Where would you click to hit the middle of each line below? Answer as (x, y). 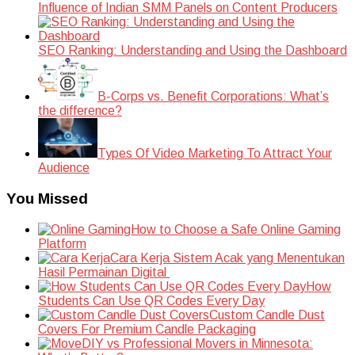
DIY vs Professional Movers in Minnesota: (197, 343)
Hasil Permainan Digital (104, 272)
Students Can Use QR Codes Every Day (151, 300)
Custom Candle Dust (267, 315)
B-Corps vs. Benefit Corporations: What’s (213, 97)
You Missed (47, 199)
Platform (62, 243)
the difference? (80, 111)
